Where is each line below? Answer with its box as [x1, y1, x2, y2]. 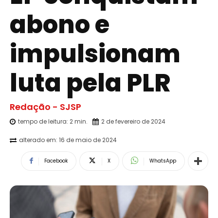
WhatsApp [149, 157, 176, 164]
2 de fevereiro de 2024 [101, 117, 165, 126]
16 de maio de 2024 [59, 135, 117, 144]
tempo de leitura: [18, 117, 70, 126]
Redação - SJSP [10, 101, 81, 113]
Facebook [44, 157, 68, 164]
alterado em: [19, 135, 57, 144]
